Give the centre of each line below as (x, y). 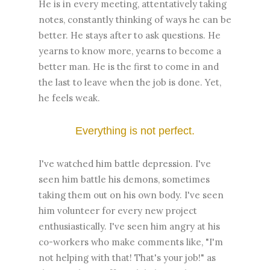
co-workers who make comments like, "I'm (131, 242)
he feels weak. (69, 98)
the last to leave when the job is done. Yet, (130, 82)
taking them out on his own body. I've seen (131, 195)
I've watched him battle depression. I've (125, 163)
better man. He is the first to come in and (129, 66)
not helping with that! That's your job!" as (127, 257)
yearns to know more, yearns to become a (130, 51)
